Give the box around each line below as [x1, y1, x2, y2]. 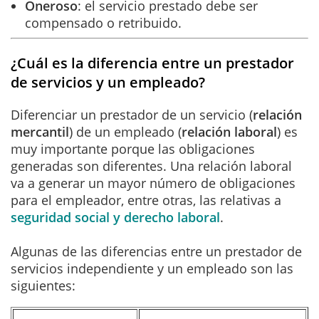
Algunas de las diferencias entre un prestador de [11, 242, 302, 260]
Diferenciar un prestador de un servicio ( [11, 105, 253, 123]
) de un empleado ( [69, 122, 182, 140]
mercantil [11, 122, 69, 140]
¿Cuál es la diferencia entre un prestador [11, 53, 294, 73]
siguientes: [11, 276, 75, 294]
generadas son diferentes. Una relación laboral [11, 157, 292, 174]
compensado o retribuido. [25, 14, 182, 31]
